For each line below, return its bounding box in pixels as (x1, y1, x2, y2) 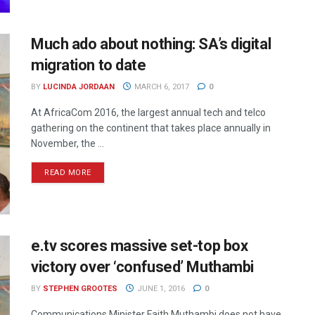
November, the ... (31, 137, 104, 149)
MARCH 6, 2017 (131, 82, 189, 91)
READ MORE (44, 167, 91, 177)
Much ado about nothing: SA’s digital (31, 34, 271, 53)
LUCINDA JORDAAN (43, 82, 115, 91)
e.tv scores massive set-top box (31, 237, 248, 255)
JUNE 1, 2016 (134, 284, 185, 294)
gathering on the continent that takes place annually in (31, 122, 271, 134)
